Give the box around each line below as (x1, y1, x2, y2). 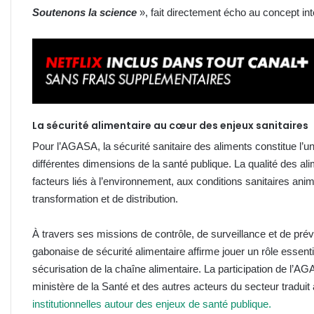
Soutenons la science (32, 6, 137, 18)
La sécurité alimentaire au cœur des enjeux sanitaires (32, 118, 308, 132)
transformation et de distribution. (32, 192, 178, 205)
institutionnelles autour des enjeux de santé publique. (32, 297, 271, 310)
